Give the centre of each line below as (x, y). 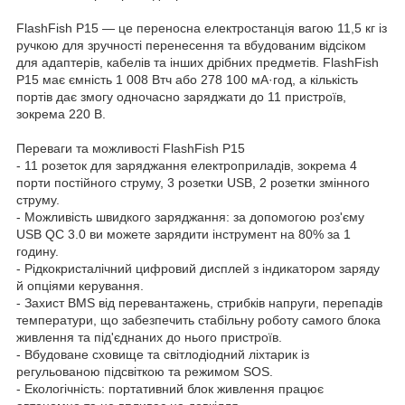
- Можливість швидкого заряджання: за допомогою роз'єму (190, 217)
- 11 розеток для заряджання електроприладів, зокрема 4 (187, 165)
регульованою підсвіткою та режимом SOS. (145, 371)
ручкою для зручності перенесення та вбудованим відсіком (191, 45)
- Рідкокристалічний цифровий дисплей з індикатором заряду (198, 268)
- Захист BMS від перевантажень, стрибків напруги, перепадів (199, 302)
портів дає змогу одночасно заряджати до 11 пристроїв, (181, 96)
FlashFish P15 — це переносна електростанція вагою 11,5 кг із (202, 28)
